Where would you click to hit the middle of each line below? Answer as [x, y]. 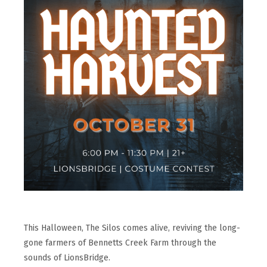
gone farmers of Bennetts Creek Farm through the [120, 243]
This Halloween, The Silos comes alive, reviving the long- [132, 228]
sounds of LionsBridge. [67, 257]
